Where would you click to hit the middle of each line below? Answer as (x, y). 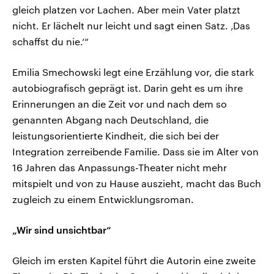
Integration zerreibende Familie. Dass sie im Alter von (135, 152)
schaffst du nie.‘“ (50, 42)
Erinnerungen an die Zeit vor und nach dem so (120, 104)
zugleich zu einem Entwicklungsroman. (103, 199)
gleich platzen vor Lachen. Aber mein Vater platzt (126, 10)
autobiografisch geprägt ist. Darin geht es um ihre (128, 88)
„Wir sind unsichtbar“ (62, 230)
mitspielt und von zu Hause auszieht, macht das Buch (137, 183)
